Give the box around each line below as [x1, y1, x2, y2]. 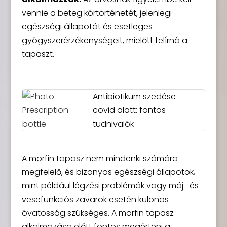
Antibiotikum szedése [93, 91, 176, 102]
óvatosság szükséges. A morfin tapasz [21, 207, 174, 219]
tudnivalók [93, 118, 134, 130]
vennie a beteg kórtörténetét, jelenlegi [21, 7, 172, 19]
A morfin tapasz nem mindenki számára [21, 153, 178, 164]
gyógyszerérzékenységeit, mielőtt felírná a [21, 34, 187, 46]
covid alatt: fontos [93, 104, 166, 116]
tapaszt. [21, 48, 54, 60]
